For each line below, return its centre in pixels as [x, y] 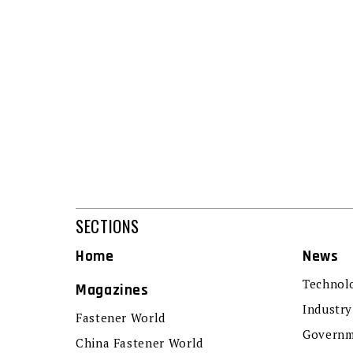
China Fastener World [139, 342]
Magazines [112, 290]
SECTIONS [108, 225]
